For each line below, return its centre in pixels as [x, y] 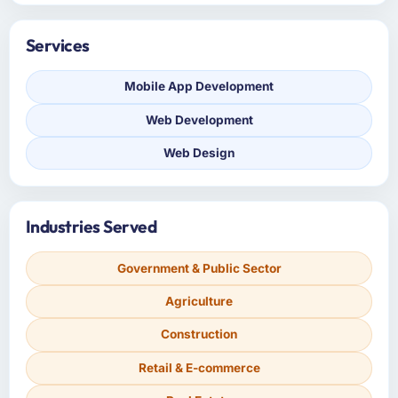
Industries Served [91, 227]
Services [57, 46]
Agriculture [199, 301]
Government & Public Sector [199, 268]
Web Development [199, 119]
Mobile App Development [199, 87]
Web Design [199, 153]
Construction [199, 334]
